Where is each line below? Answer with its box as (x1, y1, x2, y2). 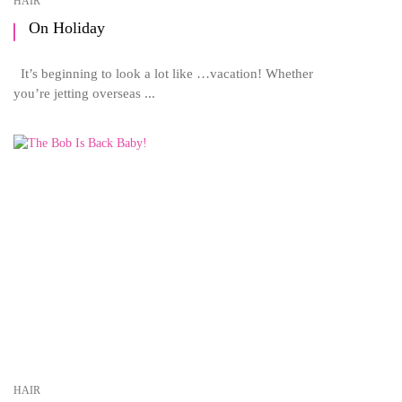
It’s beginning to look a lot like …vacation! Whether (13, 66, 313, 81)
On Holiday (29, 18, 105, 37)
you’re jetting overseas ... (13, 85, 155, 100)
